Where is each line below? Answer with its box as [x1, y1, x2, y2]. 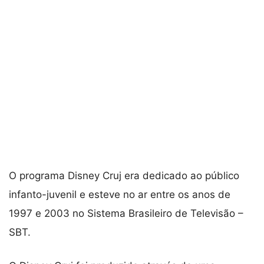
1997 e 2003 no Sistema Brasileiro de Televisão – [9, 207, 243, 219]
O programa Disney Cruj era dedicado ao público [9, 169, 239, 181]
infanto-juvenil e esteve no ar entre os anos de [9, 188, 230, 200]
